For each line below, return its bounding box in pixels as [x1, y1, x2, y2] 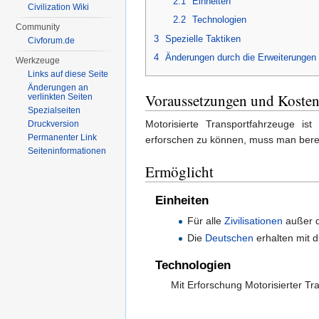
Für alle [187, 215, 224, 227]
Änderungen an [28, 83, 89, 93]
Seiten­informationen [28, 146, 107, 156]
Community [16, 22, 61, 32]
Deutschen [204, 231, 253, 244]
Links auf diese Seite [28, 69, 109, 79]
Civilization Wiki [28, 2, 90, 12]
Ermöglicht [145, 161, 214, 182]
